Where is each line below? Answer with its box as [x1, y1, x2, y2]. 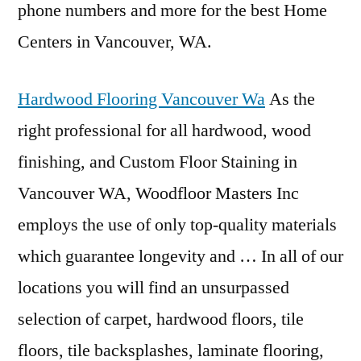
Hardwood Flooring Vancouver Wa [18, 88, 265, 110]
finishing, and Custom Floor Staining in [18, 151, 297, 173]
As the [265, 88, 315, 110]
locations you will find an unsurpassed [18, 276, 289, 299]
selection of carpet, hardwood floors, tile [18, 308, 304, 330]
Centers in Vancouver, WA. [18, 31, 212, 53]
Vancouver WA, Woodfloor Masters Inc [18, 182, 299, 205]
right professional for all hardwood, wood [18, 119, 311, 142]
